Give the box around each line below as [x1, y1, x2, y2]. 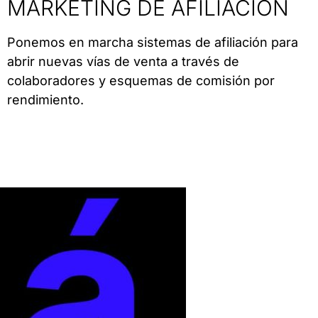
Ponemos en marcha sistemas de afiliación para [6, 35, 298, 50]
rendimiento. [6, 92, 84, 108]
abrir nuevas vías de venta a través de [6, 54, 239, 70]
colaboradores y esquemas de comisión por [6, 73, 275, 89]
